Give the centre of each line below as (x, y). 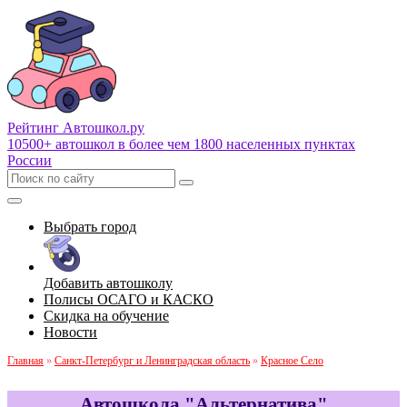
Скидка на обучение (106, 316)
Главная (25, 361)
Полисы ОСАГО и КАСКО (129, 299)
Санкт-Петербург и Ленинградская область (152, 361)
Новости (70, 332)
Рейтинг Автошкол (67, 128)
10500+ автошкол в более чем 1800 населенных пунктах (181, 144)
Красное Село (292, 361)
